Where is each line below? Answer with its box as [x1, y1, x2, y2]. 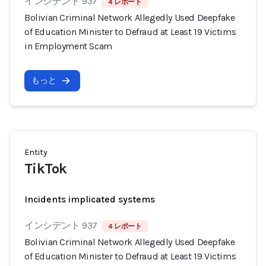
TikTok [24, 160, 67, 177]
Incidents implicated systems [24, 194, 155, 205]
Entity [24, 147, 47, 157]
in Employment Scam [24, 40, 112, 52]
